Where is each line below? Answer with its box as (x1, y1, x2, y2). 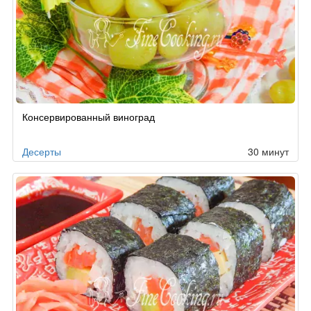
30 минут (248, 144, 289, 158)
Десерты (22, 144, 61, 158)
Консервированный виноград (22, 109, 155, 124)
